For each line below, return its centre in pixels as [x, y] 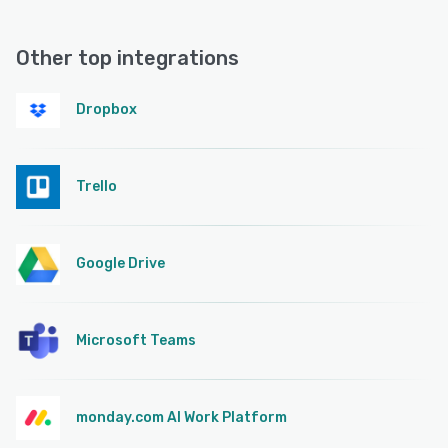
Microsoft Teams [136, 341]
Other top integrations [127, 58]
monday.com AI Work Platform [181, 418]
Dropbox [106, 110]
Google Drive [120, 264]
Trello [96, 187]
